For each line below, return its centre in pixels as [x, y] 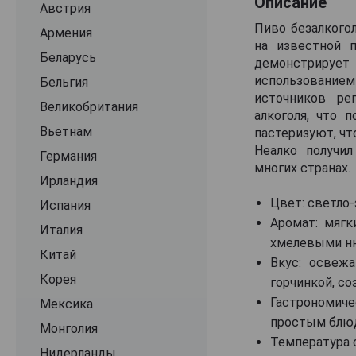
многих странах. [302, 168]
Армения [66, 33]
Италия [61, 230]
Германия [68, 156]
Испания [65, 205]
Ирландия [69, 180]
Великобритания [89, 106]
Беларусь [68, 57]
